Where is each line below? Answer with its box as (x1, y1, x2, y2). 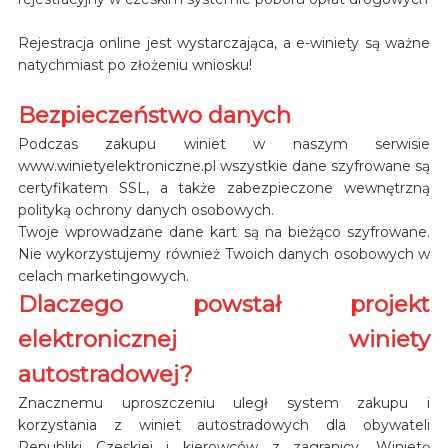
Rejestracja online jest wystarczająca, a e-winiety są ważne (17, 33, 431, 52)
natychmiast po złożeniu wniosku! (17, 55, 252, 74)
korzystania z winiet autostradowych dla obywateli (17, 415, 431, 434)
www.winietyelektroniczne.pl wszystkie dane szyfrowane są (17, 156, 431, 175)
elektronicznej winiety (17, 324, 431, 353)
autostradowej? (17, 359, 193, 388)
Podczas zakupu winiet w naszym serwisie (17, 134, 431, 153)
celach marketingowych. (17, 266, 189, 285)
